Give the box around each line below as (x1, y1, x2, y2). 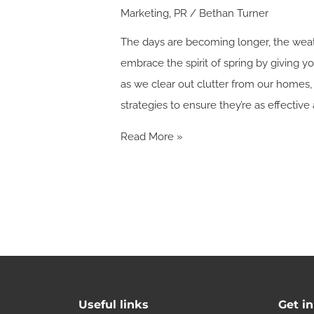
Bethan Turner (199, 6, 269, 20)
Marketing (121, 6, 170, 20)
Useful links (78, 297, 149, 311)
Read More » (121, 130, 184, 143)
